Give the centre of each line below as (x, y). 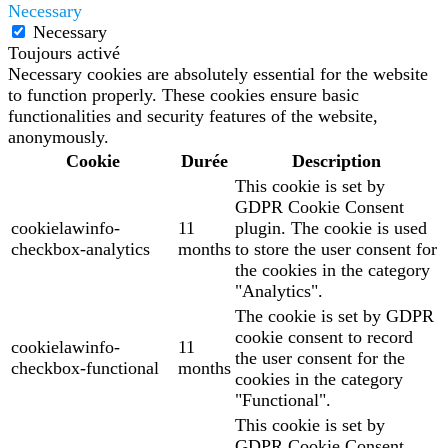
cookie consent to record (324, 337)
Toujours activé (64, 53)
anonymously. (58, 137)
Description (336, 161)
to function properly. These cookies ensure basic (183, 95)
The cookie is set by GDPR (334, 316)
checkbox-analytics (80, 249)
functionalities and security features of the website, (193, 116)
